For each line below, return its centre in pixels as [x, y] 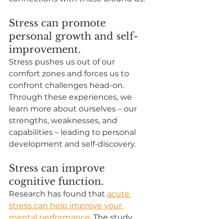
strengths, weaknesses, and [64, 120]
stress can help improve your [66, 205]
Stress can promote [59, 23]
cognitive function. [56, 181]
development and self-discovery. [72, 144]
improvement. [45, 49]
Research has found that [58, 194]
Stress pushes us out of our [63, 62]
